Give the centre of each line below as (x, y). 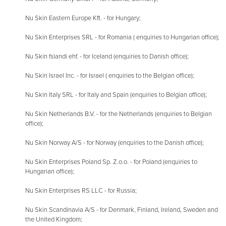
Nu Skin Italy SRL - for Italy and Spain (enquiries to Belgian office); (116, 95)
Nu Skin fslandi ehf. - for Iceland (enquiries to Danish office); (107, 57)
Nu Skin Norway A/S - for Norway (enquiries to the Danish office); (115, 143)
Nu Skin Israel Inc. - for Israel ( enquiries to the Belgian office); (110, 76)
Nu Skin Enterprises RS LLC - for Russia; (81, 191)
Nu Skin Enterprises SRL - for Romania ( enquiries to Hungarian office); (122, 38)
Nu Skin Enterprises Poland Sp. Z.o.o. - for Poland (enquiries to (111, 162)
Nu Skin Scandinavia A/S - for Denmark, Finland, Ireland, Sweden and (122, 210)
